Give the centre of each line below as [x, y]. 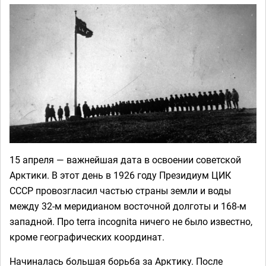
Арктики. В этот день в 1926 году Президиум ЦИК [120, 175]
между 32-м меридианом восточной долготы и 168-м [128, 206]
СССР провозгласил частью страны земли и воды [120, 191]
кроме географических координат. [87, 237]
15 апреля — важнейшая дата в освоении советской [125, 160]
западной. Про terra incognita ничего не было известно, [131, 221]
